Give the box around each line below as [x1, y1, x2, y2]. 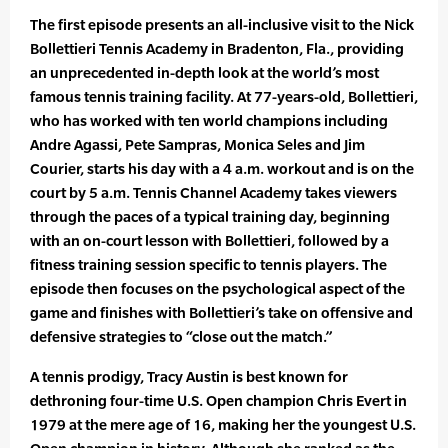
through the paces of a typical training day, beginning [30, 208, 390, 226]
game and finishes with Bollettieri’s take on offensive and [30, 304, 413, 322]
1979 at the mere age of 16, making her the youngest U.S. [30, 416, 416, 434]
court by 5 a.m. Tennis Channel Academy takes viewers [30, 184, 397, 202]
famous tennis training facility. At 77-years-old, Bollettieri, [30, 88, 418, 106]
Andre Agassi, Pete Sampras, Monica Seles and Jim [30, 136, 365, 154]
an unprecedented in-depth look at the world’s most [30, 64, 379, 82]
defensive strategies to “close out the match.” [30, 328, 332, 346]
